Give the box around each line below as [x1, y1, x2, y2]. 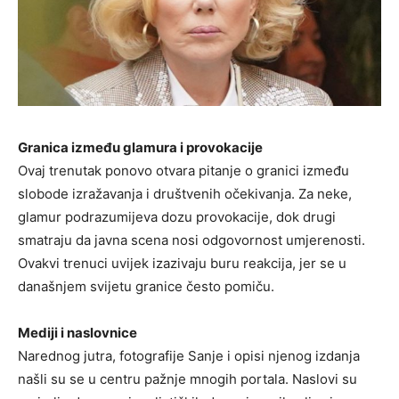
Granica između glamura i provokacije [18, 138, 263, 156]
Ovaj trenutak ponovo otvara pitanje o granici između [18, 161, 349, 179]
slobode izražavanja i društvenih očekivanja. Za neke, [18, 184, 352, 202]
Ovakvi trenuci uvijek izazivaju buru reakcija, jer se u [18, 254, 346, 272]
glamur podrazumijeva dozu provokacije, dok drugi [18, 208, 336, 225]
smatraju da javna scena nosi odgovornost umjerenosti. [18, 231, 365, 248]
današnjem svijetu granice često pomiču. [18, 277, 274, 295]
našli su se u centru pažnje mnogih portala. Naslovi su [18, 370, 357, 387]
